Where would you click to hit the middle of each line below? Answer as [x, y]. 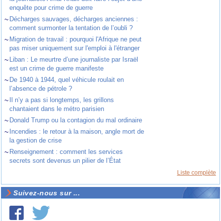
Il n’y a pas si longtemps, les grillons [62, 100]
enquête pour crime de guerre [51, 8]
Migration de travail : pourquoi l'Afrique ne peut [76, 39]
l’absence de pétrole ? [41, 89]
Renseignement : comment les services [66, 152]
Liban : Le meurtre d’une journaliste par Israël [74, 60]
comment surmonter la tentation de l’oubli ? [71, 28]
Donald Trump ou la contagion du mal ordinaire [76, 120]
